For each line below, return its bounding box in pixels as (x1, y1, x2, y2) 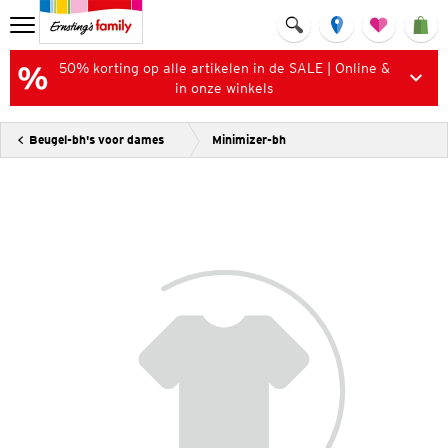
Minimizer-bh (212, 132, 286, 147)
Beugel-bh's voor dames (29, 132, 164, 147)
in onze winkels (174, 80, 274, 96)
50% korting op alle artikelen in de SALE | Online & (58, 60, 390, 76)
